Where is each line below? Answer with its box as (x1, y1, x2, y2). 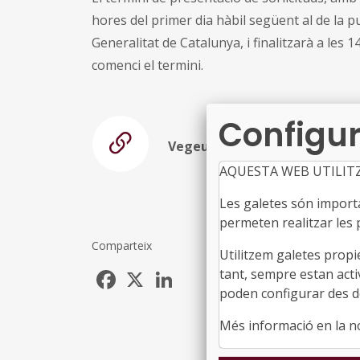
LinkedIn (177, 264, 229, 282)
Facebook (119, 264, 177, 282)
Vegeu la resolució (168, 137, 286, 155)
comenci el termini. (92, 55, 203, 74)
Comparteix (92, 237, 152, 253)
